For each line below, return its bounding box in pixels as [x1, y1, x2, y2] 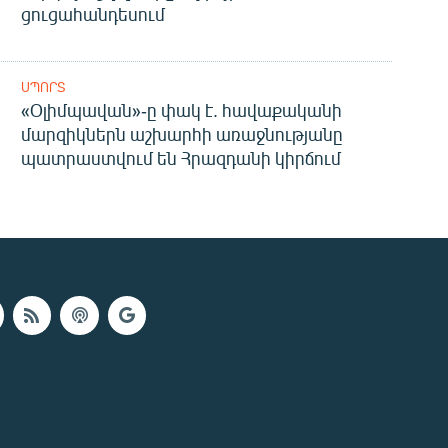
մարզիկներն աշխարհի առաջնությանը [20, 123, 343, 146]
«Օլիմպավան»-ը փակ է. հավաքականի [20, 99, 342, 122]
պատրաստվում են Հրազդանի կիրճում [20, 147, 341, 170]
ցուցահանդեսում [20, 3, 165, 26]
